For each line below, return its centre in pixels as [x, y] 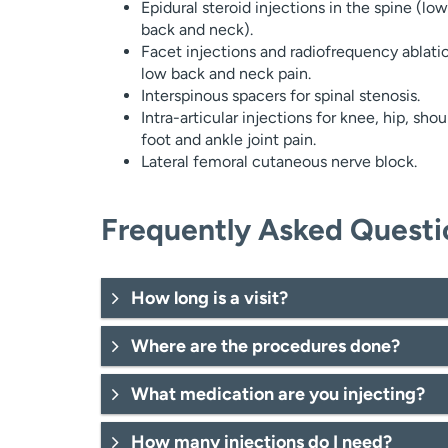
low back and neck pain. [225, 73]
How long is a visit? [209, 298]
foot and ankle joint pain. [228, 139]
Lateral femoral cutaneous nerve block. [278, 161]
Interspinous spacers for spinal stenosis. [280, 95]
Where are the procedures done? [265, 346]
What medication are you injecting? [277, 394]
